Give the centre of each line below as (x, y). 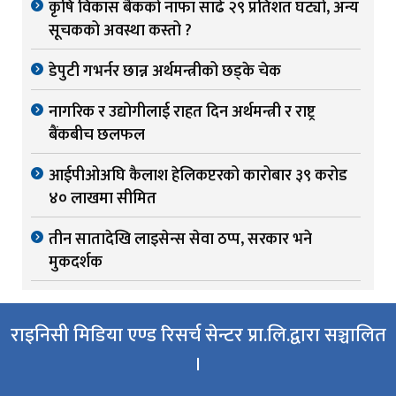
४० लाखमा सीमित (103, 199)
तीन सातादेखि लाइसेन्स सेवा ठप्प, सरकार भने (180, 240)
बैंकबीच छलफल (97, 136)
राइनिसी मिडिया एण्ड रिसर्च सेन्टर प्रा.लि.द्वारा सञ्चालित (198, 336)
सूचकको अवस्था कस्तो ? (120, 31)
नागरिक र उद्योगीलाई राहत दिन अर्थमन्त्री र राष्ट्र (182, 113)
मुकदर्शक (76, 263)
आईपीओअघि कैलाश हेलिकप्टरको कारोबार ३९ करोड (198, 176)
